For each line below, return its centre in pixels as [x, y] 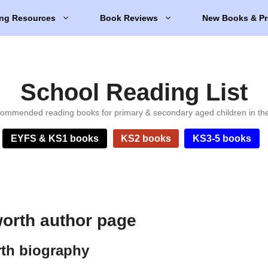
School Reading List [134, 92]
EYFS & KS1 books [55, 138]
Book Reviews [129, 18]
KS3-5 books [222, 138]
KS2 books [146, 138]
